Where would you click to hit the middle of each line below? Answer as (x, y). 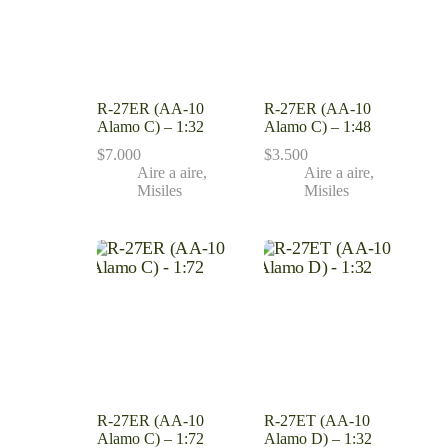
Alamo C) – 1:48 (317, 127)
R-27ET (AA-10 (316, 421)
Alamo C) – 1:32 (150, 127)
